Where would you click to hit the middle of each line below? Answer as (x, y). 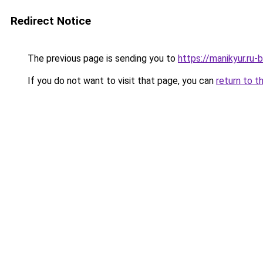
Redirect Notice (51, 21)
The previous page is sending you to (102, 58)
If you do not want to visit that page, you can (121, 81)
